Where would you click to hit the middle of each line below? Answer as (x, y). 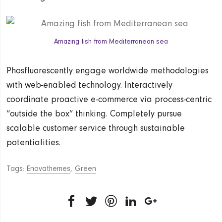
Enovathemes (49, 168)
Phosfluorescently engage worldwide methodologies (108, 70)
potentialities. (34, 142)
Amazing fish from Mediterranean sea (111, 41)
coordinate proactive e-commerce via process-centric (109, 99)
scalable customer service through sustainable (96, 128)
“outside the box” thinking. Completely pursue (94, 113)
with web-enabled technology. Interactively (90, 85)
